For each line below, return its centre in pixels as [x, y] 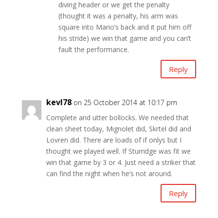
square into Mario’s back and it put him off [125, 27]
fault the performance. [93, 50]
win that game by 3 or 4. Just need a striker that [121, 163]
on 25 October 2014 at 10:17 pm [125, 103]
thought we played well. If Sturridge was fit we [118, 151]
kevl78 [59, 102]
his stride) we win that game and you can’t [125, 38]
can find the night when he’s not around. [109, 174]
